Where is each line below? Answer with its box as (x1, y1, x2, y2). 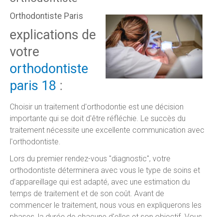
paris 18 (10, 77, 56, 93)
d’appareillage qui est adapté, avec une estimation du (10, 177, 190, 186)
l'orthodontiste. (10, 137, 61, 146)
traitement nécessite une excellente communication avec (10, 125, 204, 135)
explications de (10, 27, 96, 43)
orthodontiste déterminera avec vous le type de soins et (10, 165, 200, 175)
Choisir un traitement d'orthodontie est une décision (10, 102, 184, 111)
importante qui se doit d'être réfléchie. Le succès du (10, 113, 186, 123)
